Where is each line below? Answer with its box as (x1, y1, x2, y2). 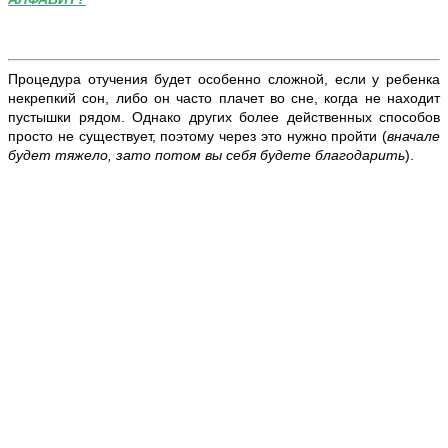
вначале (387, 127, 440, 144)
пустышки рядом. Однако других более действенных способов (8, 108, 440, 125)
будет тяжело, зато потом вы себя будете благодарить (8, 146, 405, 163)
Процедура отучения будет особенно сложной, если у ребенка (8, 70, 440, 87)
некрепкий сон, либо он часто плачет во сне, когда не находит (8, 89, 440, 106)
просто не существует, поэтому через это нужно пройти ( (8, 127, 387, 144)
